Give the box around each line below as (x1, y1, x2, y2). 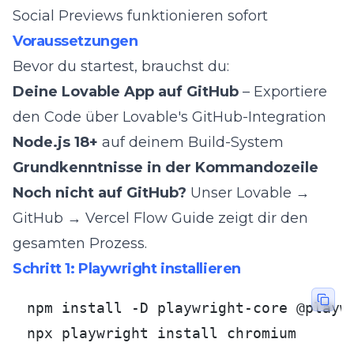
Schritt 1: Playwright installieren (13, 260, 241, 277)
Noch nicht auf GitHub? (13, 184, 186, 201)
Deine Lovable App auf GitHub (13, 83, 239, 100)
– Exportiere (239, 83, 327, 100)
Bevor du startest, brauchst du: (13, 58, 229, 75)
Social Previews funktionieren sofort (13, 7, 268, 24)
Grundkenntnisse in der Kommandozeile (13, 159, 318, 176)
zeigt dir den (214, 209, 308, 227)
